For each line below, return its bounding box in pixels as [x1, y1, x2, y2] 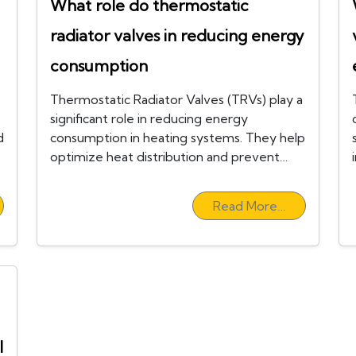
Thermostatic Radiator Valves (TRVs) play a [50, 91, 303, 108]
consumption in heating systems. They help [50, 130, 305, 146]
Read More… [213, 198, 285, 215]
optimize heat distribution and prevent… [50, 149, 288, 165]
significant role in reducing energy [50, 110, 248, 127]
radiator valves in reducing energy [50, 25, 304, 46]
